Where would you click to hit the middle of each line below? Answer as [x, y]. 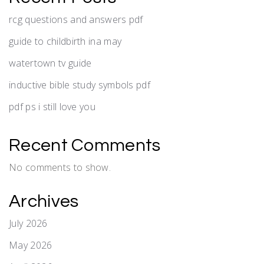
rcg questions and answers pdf [76, 19]
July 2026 [28, 223]
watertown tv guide [50, 63]
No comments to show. [60, 167]
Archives [44, 201]
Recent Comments [85, 145]
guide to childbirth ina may [65, 41]
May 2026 [31, 245]
